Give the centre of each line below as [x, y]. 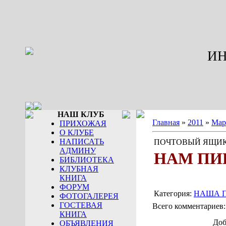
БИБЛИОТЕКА [87, 160]
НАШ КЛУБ [81, 114]
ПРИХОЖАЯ [83, 123]
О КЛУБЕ [77, 132]
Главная [166, 122]
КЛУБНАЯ [79, 169]
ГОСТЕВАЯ [81, 205]
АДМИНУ [78, 151]
